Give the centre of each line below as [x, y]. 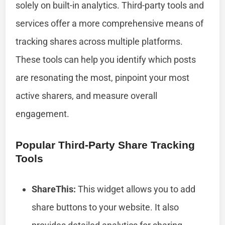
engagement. [43, 114]
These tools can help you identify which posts [106, 59]
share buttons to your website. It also [105, 207]
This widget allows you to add [136, 189]
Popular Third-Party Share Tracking [105, 145]
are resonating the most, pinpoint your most [103, 77]
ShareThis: [54, 189]
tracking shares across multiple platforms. [99, 41]
